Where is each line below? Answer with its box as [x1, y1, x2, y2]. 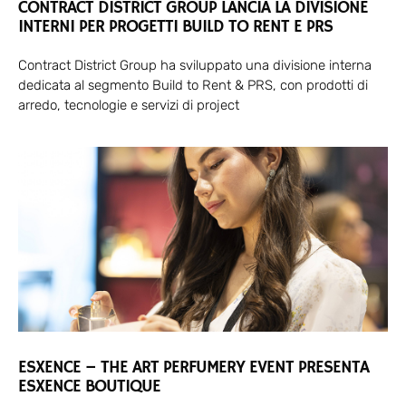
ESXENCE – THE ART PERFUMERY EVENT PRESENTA [18, 356, 369, 379]
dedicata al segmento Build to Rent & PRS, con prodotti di [18, 76, 368, 93]
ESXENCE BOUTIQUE [18, 375, 160, 398]
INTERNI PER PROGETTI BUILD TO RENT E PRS [18, 15, 333, 38]
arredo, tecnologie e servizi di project [18, 96, 239, 113]
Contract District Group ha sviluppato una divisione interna [18, 56, 372, 73]
